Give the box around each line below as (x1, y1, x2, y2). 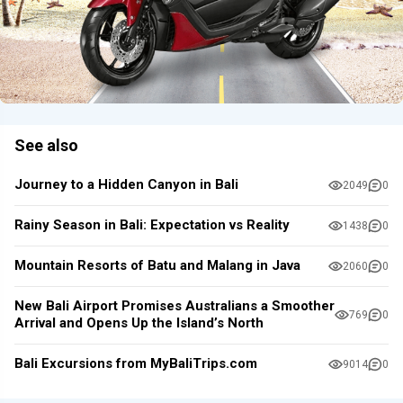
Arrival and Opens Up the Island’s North (14, 315, 264, 332)
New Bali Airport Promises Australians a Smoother (14, 298, 335, 315)
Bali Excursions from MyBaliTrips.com (14, 355, 257, 372)
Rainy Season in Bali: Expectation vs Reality (14, 217, 290, 234)
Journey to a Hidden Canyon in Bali (14, 176, 238, 193)
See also (14, 135, 78, 155)
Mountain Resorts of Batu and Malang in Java (14, 257, 300, 274)
